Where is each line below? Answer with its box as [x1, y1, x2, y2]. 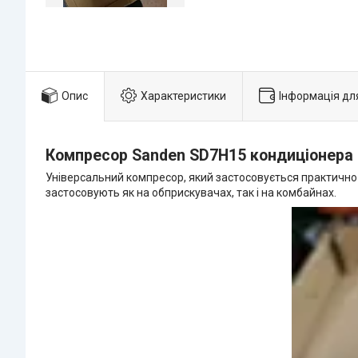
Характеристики [141, 89, 226, 102]
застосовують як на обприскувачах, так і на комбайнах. [46, 186, 339, 200]
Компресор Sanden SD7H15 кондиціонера [46, 146, 353, 165]
